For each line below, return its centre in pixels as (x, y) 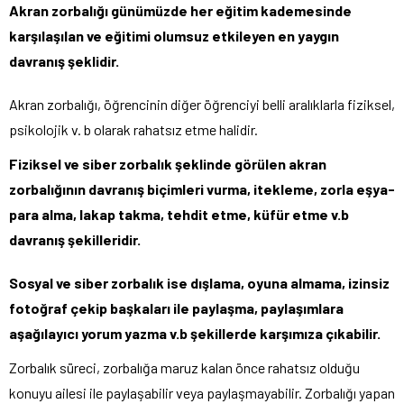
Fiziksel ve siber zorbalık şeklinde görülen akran (168, 164)
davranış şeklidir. (64, 61)
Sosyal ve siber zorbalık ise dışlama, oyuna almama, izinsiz (199, 283)
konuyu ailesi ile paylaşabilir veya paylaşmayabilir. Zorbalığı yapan (202, 393)
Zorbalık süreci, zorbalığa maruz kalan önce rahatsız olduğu (184, 368)
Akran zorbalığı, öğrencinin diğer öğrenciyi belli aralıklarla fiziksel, (202, 105)
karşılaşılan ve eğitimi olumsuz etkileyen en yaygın (174, 36)
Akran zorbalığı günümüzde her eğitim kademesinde (180, 11)
